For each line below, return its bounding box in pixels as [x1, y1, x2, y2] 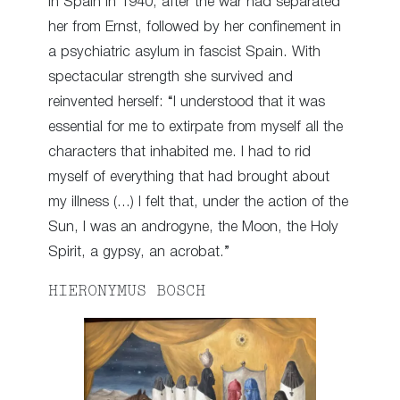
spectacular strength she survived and [48, 71, 293, 85]
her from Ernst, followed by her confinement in [48, 21, 341, 35]
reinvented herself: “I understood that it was [48, 96, 325, 110]
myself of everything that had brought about [48, 171, 329, 185]
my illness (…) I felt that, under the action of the [48, 196, 348, 210]
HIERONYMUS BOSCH [48, 284, 205, 299]
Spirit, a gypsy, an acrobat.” [48, 246, 229, 260]
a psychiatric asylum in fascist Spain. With [48, 46, 321, 60]
